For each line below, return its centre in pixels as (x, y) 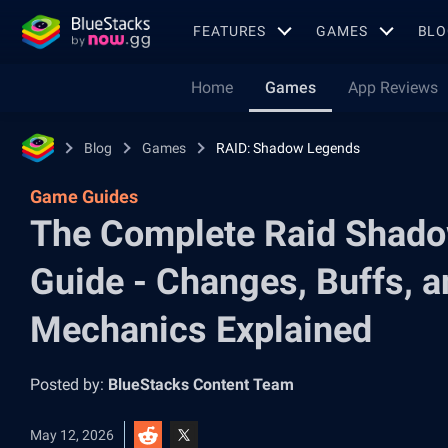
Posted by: (69, 384)
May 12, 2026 (72, 435)
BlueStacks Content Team (201, 384)
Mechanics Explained (201, 330)
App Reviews (393, 87)
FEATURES (230, 30)
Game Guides (84, 196)
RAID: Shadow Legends (288, 148)
